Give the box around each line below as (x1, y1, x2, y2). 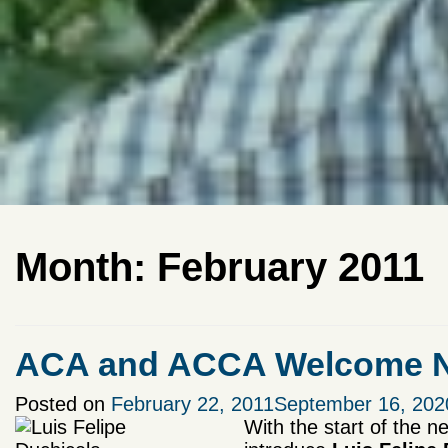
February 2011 (157, 245, 424, 290)
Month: (15, 245, 157, 290)
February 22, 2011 (111, 393, 274, 416)
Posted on (15, 393, 111, 416)
